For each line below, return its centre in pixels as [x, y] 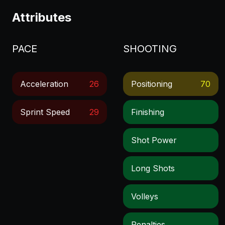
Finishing [148, 112]
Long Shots [153, 168]
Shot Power [154, 140]
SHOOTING [150, 49]
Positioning [152, 84]
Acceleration [44, 84]
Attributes [42, 17]
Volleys [145, 196]
